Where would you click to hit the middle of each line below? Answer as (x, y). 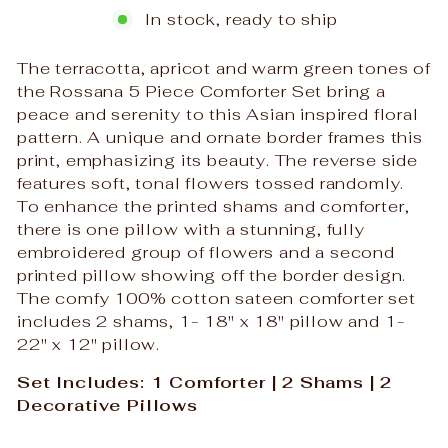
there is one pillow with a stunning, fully (191, 228)
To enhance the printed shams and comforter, (213, 205)
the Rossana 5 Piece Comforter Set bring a (201, 90)
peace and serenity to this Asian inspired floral (218, 113)
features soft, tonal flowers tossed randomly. (211, 182)
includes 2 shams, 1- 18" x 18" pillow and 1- (211, 320)
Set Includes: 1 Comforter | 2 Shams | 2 (205, 381)
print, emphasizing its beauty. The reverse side (217, 159)
